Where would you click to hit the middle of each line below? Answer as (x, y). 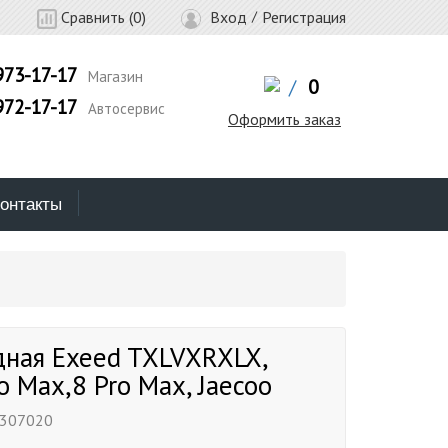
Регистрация (304, 17)
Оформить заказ (284, 119)
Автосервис (124, 108)
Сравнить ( (95, 17)
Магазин (113, 76)
